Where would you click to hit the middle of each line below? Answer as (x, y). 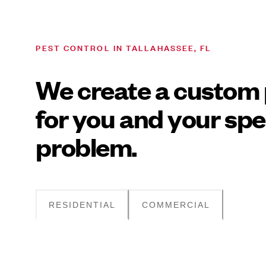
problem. (86, 147)
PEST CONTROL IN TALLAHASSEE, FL (124, 47)
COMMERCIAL (176, 205)
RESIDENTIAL (83, 205)
